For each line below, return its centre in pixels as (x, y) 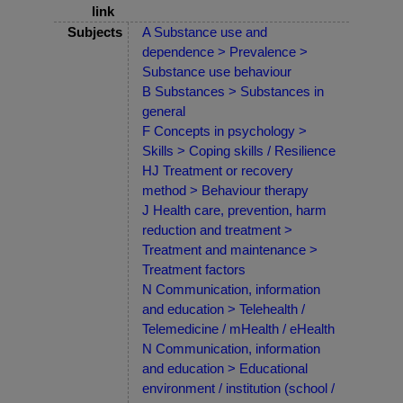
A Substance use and (205, 31)
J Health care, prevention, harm (234, 210)
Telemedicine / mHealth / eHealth (238, 328)
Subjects (95, 31)
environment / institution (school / (238, 388)
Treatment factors (194, 269)
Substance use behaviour (217, 71)
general (164, 111)
